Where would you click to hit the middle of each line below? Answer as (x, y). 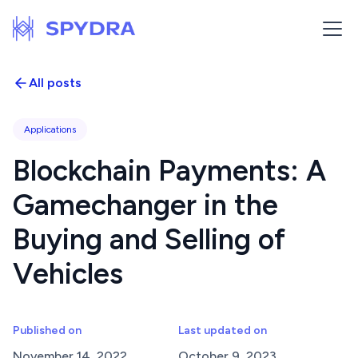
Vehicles (68, 274)
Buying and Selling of (149, 239)
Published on (47, 330)
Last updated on (223, 330)
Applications (50, 129)
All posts (55, 83)
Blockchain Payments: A (169, 171)
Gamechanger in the (145, 205)
